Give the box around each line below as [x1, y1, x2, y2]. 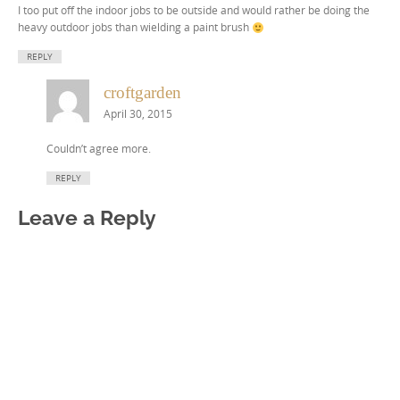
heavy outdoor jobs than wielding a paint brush [18, 20, 252, 35]
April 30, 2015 [104, 107, 172, 121]
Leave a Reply [18, 205, 156, 230]
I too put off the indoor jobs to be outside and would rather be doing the [18, 3, 370, 18]
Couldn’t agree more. [46, 141, 151, 156]
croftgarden [104, 83, 181, 103]
